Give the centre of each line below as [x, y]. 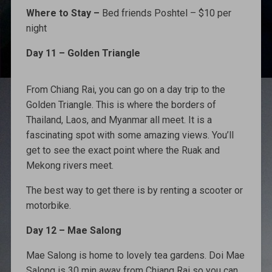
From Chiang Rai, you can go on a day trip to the [125, 89]
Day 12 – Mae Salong [73, 230]
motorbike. [48, 205]
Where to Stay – [64, 13]
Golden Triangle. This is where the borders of [121, 104]
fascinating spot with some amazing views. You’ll [130, 135]
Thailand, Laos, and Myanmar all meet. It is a [119, 120]
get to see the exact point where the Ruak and [123, 150]
